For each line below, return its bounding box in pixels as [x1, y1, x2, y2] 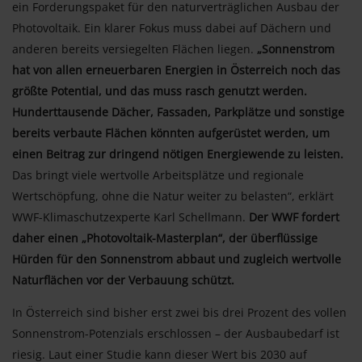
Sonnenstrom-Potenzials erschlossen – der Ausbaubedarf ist [12, 325, 339, 341]
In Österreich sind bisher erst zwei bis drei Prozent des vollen [12, 304, 347, 320]
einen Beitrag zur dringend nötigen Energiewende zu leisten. [12, 145, 343, 162]
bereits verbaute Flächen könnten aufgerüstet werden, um [12, 124, 330, 141]
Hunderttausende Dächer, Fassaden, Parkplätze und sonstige [12, 103, 344, 120]
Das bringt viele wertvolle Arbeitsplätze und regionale [12, 166, 304, 183]
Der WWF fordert [249, 208, 339, 225]
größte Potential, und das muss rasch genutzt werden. [12, 82, 307, 99]
